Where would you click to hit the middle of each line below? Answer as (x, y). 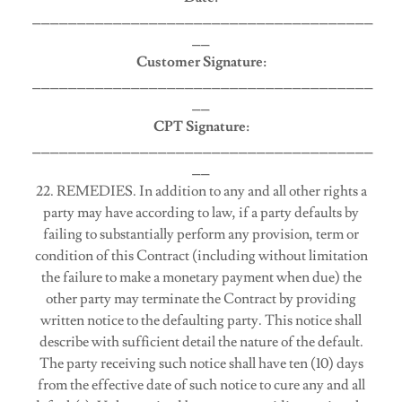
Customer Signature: (201, 62)
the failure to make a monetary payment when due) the (201, 277)
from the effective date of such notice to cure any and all (201, 385)
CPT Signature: (201, 127)
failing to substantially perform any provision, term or (201, 234)
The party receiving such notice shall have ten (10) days (201, 363)
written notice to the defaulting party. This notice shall (201, 320)
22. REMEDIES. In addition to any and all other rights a (201, 191)
